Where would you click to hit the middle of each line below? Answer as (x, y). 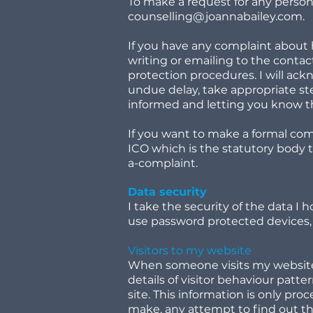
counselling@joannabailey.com (215, 16)
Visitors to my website (191, 250)
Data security (169, 192)
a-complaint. (164, 163)
